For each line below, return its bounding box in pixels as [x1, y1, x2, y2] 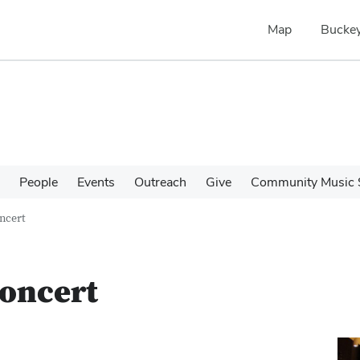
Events [77, 174, 115, 190]
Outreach [134, 174, 186, 190]
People [19, 174, 58, 190]
